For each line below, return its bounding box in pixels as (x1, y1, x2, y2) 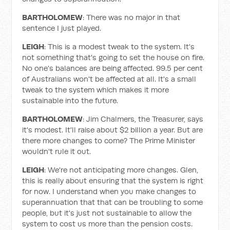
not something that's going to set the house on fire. (22, 52, 205, 62)
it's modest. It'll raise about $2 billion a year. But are (22, 125, 203, 135)
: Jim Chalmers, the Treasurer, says (83, 114, 204, 124)
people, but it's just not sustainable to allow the (22, 208, 192, 218)
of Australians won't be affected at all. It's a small (22, 74, 197, 84)
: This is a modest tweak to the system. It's (44, 42, 195, 51)
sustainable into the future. (22, 95, 119, 105)
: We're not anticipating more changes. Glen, (44, 165, 199, 175)
